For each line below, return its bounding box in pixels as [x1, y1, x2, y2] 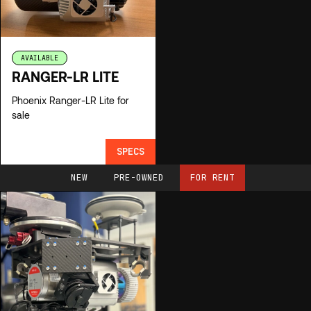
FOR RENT [190, 171, 235, 183]
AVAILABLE [21, 53, 58, 62]
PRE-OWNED [114, 171, 164, 183]
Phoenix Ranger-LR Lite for [12, 94, 129, 106]
